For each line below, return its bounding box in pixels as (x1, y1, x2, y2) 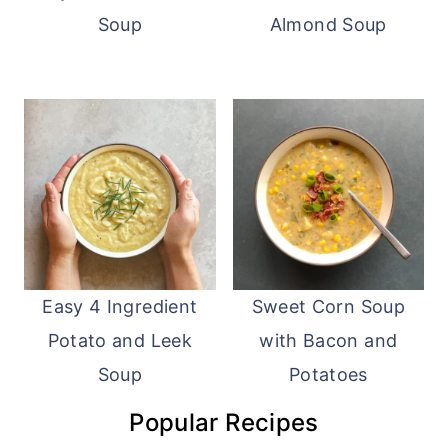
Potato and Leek (47, 330, 192, 352)
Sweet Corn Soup (251, 296, 405, 318)
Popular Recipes (129, 408, 319, 438)
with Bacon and (259, 330, 398, 352)
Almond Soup (269, 13, 387, 35)
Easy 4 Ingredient (42, 296, 198, 318)
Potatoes (288, 364, 368, 386)
